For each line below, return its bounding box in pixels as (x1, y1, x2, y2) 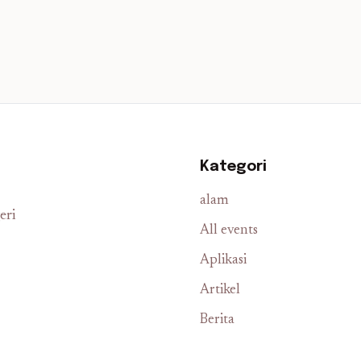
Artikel (200, 284, 240, 297)
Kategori (200, 160, 267, 174)
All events (200, 224, 258, 238)
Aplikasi (200, 254, 247, 268)
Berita (200, 313, 234, 327)
